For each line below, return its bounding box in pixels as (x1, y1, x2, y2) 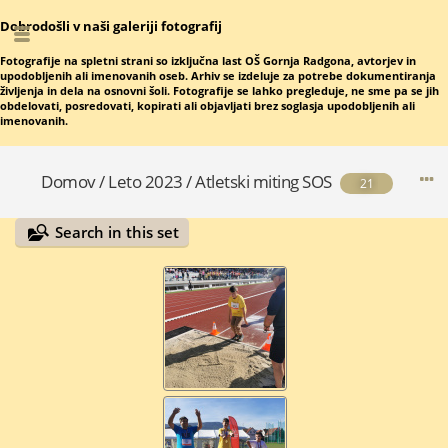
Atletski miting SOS (195, 170, 332, 194)
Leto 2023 (108, 170, 183, 194)
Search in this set (55, 222, 180, 243)
